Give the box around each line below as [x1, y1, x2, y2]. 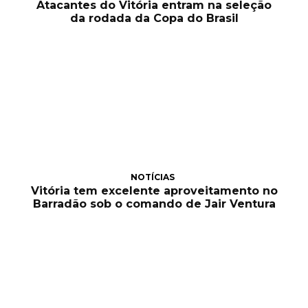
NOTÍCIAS [130, 172, 175, 183]
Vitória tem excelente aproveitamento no [30, 184, 278, 198]
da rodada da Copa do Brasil [69, 12, 239, 25]
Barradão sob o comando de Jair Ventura [32, 197, 276, 211]
